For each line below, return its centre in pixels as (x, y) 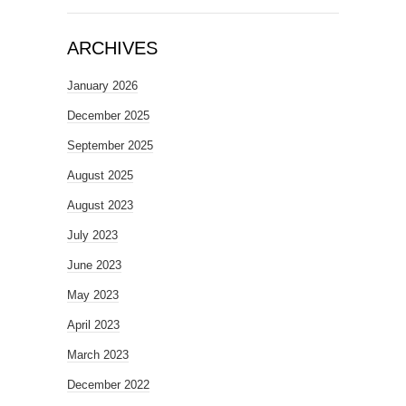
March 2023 (98, 355)
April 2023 (93, 325)
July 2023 (92, 235)
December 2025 (108, 116)
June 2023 (94, 265)
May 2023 (93, 295)
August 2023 (100, 205)
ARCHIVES (112, 48)
